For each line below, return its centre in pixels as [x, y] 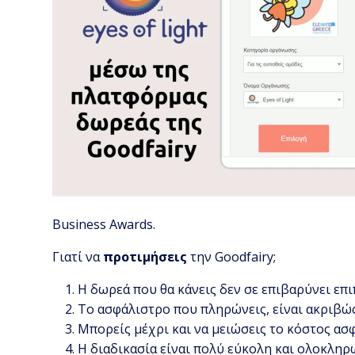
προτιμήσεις [145, 257]
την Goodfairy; [232, 257]
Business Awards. [104, 225]
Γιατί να [78, 257]
